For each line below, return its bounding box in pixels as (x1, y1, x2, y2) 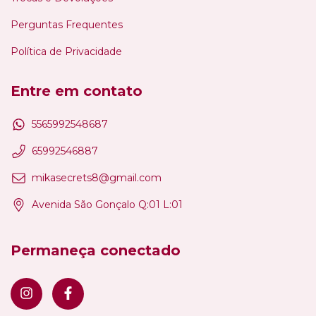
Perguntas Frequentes (11, 18, 123, 31)
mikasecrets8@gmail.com (32, 171, 162, 185)
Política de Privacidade (11, 44, 122, 58)
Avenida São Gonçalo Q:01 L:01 (32, 198, 183, 212)
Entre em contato (11, 82, 142, 99)
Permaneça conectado (11, 242, 181, 260)
